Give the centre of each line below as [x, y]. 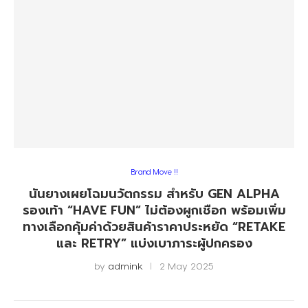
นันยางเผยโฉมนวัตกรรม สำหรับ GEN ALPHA [154, 194]
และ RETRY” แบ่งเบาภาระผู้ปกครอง [154, 243]
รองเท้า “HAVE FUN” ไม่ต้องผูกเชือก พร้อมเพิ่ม [154, 210]
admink [125, 266]
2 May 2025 [187, 266]
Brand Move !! [154, 172]
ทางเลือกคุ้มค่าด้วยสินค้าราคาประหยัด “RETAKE [154, 227]
